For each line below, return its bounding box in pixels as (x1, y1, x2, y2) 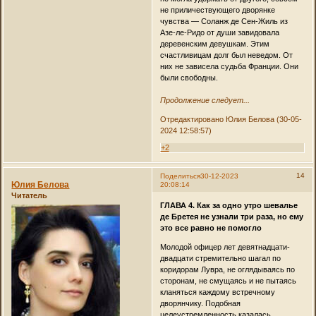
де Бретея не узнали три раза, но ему (159, 212, 303, 221)
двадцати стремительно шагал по (159, 253, 281, 262)
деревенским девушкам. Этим (159, 39, 269, 48)
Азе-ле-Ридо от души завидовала (159, 28, 279, 37)
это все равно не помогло (159, 223, 262, 232)
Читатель (11, 191, 48, 200)
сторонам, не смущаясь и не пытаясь (159, 276, 296, 285)
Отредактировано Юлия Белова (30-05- (159, 114, 302, 123)
